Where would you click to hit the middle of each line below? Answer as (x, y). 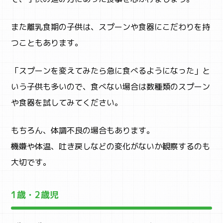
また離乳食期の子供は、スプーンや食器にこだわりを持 (111, 27)
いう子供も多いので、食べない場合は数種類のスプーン (111, 86)
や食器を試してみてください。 (67, 102)
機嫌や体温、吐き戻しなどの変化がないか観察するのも (111, 146)
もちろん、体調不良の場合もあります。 (83, 130)
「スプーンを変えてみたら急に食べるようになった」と (111, 70)
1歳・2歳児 (35, 195)
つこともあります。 (47, 43)
